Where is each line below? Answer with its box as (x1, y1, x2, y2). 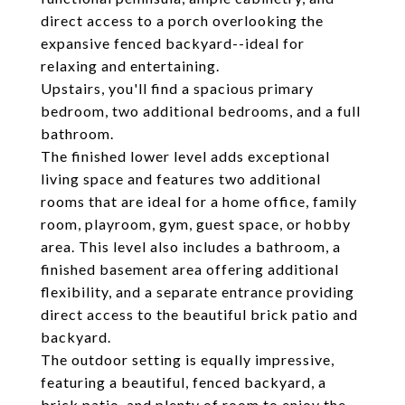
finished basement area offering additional (41, 260, 339, 278)
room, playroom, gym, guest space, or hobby (41, 215, 351, 232)
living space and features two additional (41, 170, 321, 187)
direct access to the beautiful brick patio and (41, 306, 358, 323)
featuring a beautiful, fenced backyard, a (41, 373, 326, 391)
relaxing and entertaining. (41, 57, 220, 74)
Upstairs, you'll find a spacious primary (41, 80, 314, 97)
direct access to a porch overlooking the (41, 12, 324, 29)
